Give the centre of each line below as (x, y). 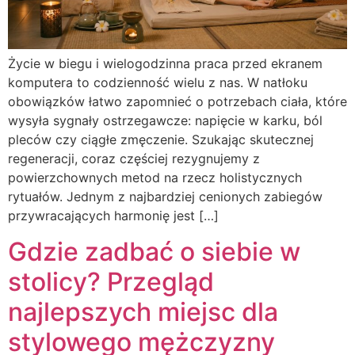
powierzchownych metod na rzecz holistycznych (155, 178)
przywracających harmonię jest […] (113, 216)
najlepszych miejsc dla (143, 311)
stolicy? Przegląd (111, 281)
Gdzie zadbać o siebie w (154, 251)
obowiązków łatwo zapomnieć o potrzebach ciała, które (177, 102)
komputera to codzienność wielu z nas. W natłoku (158, 83)
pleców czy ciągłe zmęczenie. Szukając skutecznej (161, 140)
